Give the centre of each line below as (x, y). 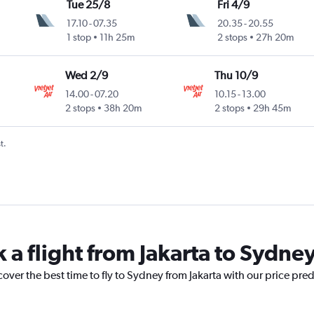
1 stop (79, 37)
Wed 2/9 (87, 76)
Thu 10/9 (237, 76)
